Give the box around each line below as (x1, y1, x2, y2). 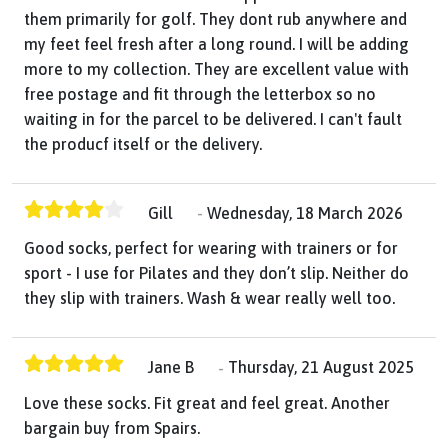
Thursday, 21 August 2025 (228, 358, 414, 377)
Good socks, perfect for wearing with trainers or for (24, 239, 398, 258)
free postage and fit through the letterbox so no (24, 84, 376, 103)
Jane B (148, 358, 194, 377)
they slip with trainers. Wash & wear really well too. (24, 289, 395, 308)
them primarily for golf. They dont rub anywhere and (24, 9, 407, 28)
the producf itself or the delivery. (24, 134, 262, 153)
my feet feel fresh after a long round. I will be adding (24, 34, 409, 53)
